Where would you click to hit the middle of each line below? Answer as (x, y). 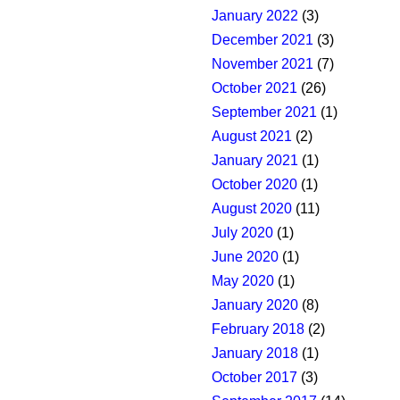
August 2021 (252, 137)
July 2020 (242, 233)
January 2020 (255, 305)
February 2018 (258, 329)
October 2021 (254, 88)
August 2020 (252, 209)
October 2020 (254, 185)
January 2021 (255, 161)
